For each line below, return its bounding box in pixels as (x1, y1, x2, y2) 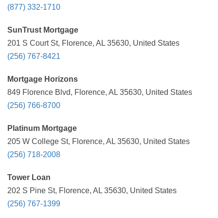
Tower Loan (7, 173, 51, 182)
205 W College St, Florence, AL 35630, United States (7, 137, 190, 145)
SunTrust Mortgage (7, 26, 78, 34)
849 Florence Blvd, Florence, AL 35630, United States (7, 88, 192, 96)
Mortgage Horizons (7, 75, 78, 83)
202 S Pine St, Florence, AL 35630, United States (7, 186, 177, 195)
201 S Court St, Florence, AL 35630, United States (7, 39, 180, 47)
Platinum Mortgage (7, 124, 77, 132)
